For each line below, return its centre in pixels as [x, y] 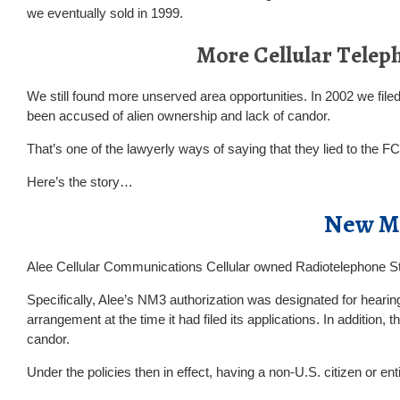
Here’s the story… [80, 182]
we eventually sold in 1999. [105, 13]
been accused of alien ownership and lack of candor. [179, 116]
